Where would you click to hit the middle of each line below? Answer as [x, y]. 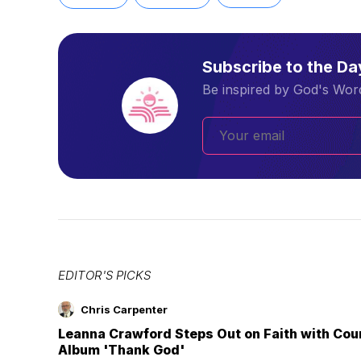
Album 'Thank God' [121, 349]
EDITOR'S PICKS [104, 275]
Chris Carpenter [124, 309]
